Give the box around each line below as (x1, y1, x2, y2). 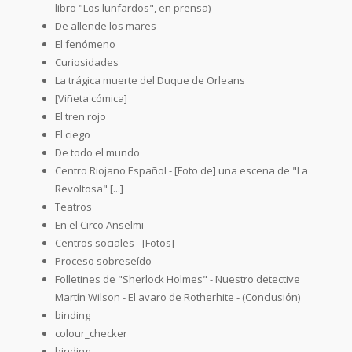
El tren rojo (55, 108, 106, 123)
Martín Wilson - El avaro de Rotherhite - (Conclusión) (55, 289, 300, 304)
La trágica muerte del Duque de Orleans (55, 72, 245, 87)
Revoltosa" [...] (55, 181, 123, 196)
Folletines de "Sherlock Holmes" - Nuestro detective (55, 271, 300, 286)
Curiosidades (55, 54, 119, 69)
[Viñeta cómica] (55, 90, 127, 105)
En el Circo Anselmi (55, 217, 144, 232)
